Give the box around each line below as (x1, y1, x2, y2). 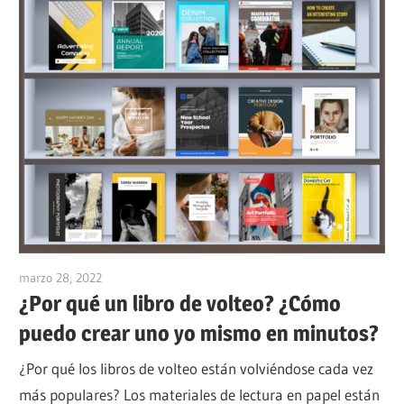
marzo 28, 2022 (19, 269, 103, 286)
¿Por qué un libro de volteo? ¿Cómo (19, 289, 342, 317)
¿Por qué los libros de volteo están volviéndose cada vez (19, 359, 374, 379)
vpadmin (102, 269, 150, 286)
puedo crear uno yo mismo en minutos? (19, 319, 380, 346)
